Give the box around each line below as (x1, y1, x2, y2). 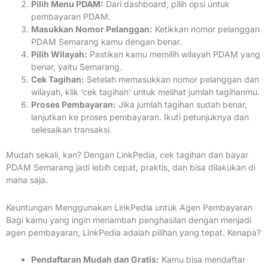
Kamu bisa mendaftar (159, 254, 245, 265)
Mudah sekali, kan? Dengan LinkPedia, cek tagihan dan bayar (6, 150, 248, 160)
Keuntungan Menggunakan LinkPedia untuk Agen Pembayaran (6, 202, 252, 212)
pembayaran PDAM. (31, 11, 111, 22)
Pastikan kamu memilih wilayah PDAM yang (87, 49, 260, 60)
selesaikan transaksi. (31, 124, 112, 135)
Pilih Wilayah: (31, 49, 87, 60)
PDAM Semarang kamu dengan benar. (31, 36, 182, 47)
